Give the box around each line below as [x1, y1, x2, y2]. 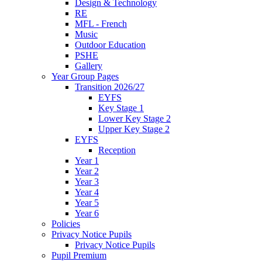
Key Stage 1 [98, 102, 144, 113]
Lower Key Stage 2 [98, 113, 171, 123]
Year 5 [75, 197, 99, 208]
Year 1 [75, 155, 99, 166]
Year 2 [75, 166, 99, 176]
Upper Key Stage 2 [98, 123, 170, 134]
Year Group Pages [51, 71, 119, 81]
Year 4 [75, 187, 99, 197]
